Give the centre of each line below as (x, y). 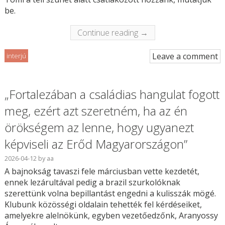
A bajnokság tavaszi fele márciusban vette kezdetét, (102, 172)
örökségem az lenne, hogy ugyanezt (99, 128)
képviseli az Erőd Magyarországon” (96, 144)
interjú (16, 56)
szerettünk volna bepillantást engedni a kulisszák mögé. (110, 194)
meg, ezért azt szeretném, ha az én (96, 111)
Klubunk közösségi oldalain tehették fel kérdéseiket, (103, 205)
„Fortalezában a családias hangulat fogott (112, 94)
